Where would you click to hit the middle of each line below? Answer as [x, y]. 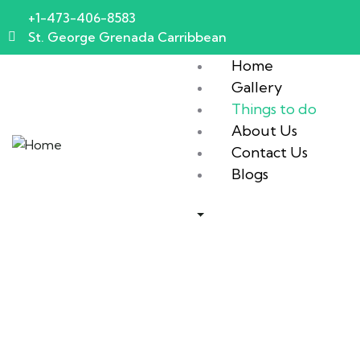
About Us [264, 131]
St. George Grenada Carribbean [127, 37]
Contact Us [269, 152]
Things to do [274, 109]
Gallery [256, 87]
